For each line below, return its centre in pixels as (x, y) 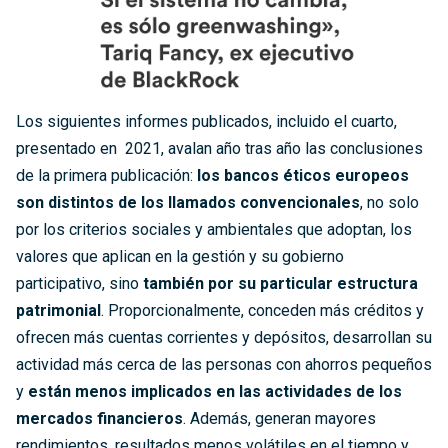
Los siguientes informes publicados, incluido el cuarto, (206, 121)
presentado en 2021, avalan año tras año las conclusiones (219, 148)
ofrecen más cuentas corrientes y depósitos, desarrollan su (224, 337)
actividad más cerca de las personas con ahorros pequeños (224, 364)
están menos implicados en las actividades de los (215, 391)
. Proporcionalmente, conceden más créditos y (262, 310)
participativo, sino (79, 283)
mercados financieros (99, 418)
